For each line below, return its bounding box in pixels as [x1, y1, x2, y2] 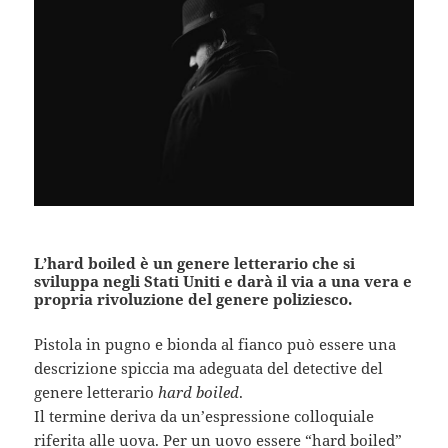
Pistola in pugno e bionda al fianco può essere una [34, 333, 397, 354]
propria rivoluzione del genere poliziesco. [34, 288, 353, 309]
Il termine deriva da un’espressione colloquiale [34, 405, 375, 426]
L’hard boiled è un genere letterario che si [34, 252, 356, 273]
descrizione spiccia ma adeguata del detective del [34, 357, 384, 378]
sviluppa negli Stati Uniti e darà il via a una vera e [34, 270, 413, 291]
